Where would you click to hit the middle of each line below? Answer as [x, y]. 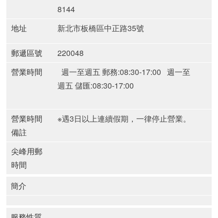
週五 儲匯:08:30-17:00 [96, 85]
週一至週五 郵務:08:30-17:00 [110, 72]
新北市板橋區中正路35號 [101, 28]
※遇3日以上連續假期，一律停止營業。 [124, 118]
